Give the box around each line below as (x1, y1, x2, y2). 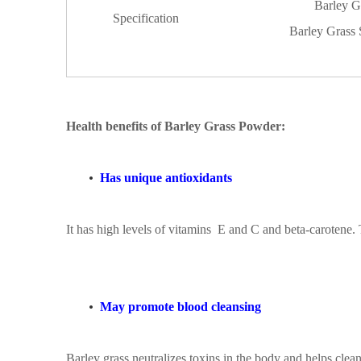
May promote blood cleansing (97, 300, 261, 313)
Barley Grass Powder (164, 119, 281, 133)
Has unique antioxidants (100, 171, 232, 185)
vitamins (168, 222, 211, 236)
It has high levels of (66, 222, 168, 236)
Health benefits (66, 119, 147, 133)
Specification (112, 11, 179, 25)
